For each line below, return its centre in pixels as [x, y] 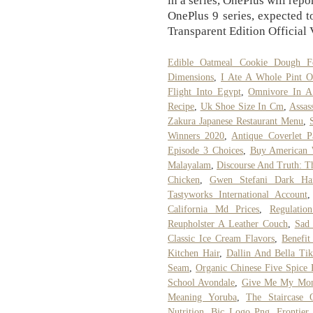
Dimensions [191, 77]
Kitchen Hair [194, 253]
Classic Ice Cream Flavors [221, 238]
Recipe [181, 106]
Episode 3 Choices [205, 150]
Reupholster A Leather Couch [228, 224]
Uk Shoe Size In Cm [242, 106]
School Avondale [202, 282]
